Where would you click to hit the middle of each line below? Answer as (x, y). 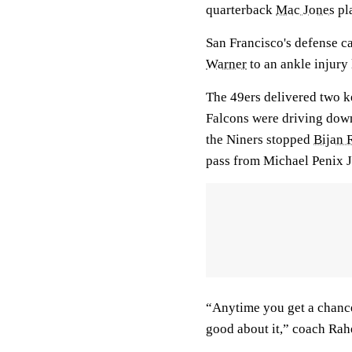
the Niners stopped (260, 139)
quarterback (241, 10)
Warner (226, 64)
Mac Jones (305, 10)
